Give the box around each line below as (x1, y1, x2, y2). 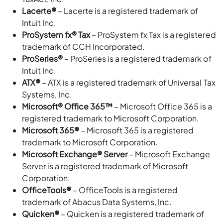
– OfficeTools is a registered (71, 185, 178, 195)
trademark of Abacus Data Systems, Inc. (22, 197, 172, 207)
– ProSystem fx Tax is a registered (90, 29, 216, 40)
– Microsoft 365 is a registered (79, 125, 194, 135)
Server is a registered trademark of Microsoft (22, 161, 189, 171)
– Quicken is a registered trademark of (59, 209, 205, 219)
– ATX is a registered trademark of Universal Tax (40, 77, 216, 88)
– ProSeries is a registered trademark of (63, 53, 212, 64)
